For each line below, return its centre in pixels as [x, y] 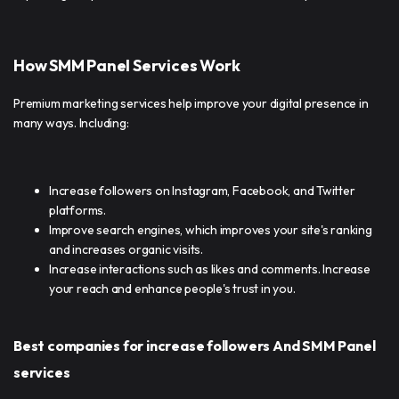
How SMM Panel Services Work [127, 65]
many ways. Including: [71, 122]
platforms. [77, 210]
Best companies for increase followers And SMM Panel [195, 345]
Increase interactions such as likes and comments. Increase [210, 269]
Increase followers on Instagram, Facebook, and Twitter [202, 190]
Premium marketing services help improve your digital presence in [191, 103]
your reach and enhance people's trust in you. [172, 288]
